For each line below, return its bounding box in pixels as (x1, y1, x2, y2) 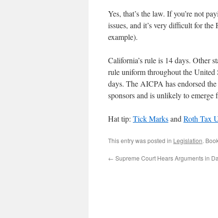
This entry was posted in (108, 136, 173, 145)
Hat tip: (108, 113, 133, 124)
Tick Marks (133, 113, 168, 124)
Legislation (173, 136, 202, 145)
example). (108, 32, 138, 42)
